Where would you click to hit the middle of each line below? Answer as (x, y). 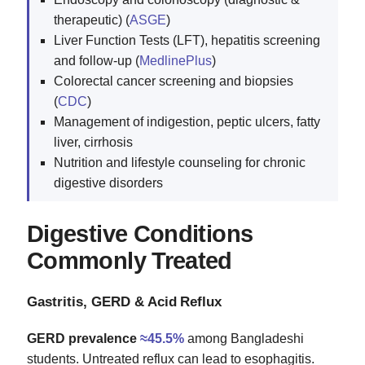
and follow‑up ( (97, 60)
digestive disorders (108, 182)
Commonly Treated (130, 260)
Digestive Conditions (140, 233)
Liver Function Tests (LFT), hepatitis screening (187, 40)
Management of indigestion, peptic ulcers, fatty (187, 121)
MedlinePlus (176, 60)
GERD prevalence (82, 338)
